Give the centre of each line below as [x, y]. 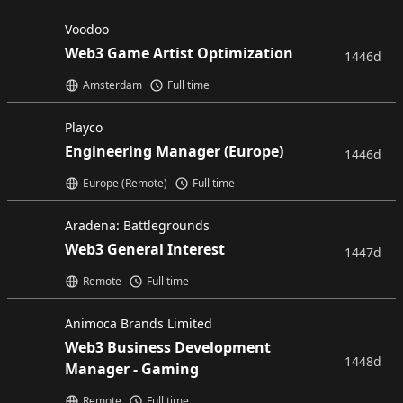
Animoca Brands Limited [139, 323]
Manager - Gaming [132, 369]
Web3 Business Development [168, 347]
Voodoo [87, 29]
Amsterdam [112, 85]
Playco [84, 127]
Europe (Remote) [125, 183]
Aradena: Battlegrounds [137, 225]
